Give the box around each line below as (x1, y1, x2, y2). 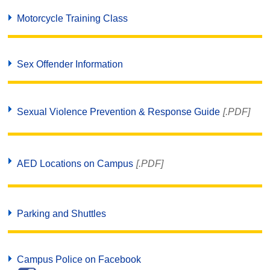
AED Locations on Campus (17, 159, 134, 169)
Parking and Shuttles (17, 209, 107, 219)
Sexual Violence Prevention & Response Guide (17, 107, 221, 117)
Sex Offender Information (17, 59, 124, 69)
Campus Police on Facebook (17, 254, 142, 265)
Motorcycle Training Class (17, 13, 128, 24)
